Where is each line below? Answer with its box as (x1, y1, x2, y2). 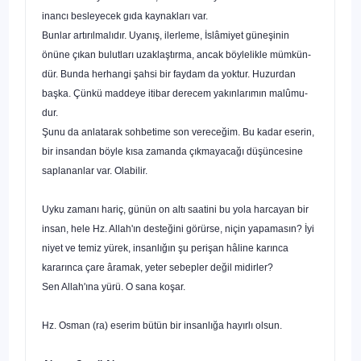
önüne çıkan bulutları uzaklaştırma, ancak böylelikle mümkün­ (42, 48, 311, 60)
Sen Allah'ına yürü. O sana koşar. (42, 280, 185, 293)
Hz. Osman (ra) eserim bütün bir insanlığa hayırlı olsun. (42, 319, 282, 331)
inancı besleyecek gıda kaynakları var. (42, 10, 208, 22)
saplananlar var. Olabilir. (42, 164, 147, 176)
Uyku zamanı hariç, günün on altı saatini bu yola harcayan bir (42, 203, 309, 215)
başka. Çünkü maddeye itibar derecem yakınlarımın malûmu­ (42, 87, 308, 99)
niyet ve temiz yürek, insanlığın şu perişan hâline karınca (42, 242, 288, 254)
